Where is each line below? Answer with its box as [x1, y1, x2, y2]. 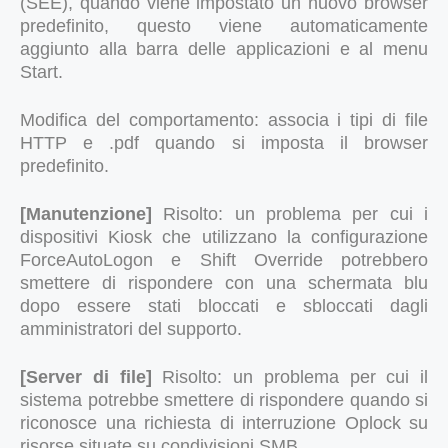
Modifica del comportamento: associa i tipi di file [20, 109, 428, 130]
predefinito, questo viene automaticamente [20, 15, 428, 36]
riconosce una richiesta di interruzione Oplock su [20, 412, 428, 433]
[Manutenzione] [20, 203, 164, 224]
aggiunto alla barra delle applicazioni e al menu [20, 38, 428, 59]
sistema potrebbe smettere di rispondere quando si [20, 389, 428, 410]
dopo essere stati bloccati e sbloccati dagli [20, 295, 428, 316]
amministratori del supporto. [20, 318, 242, 339]
